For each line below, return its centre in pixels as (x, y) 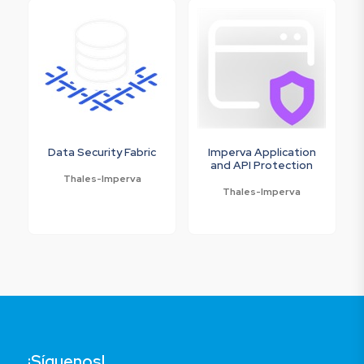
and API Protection (262, 165)
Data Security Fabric (102, 152)
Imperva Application (262, 152)
